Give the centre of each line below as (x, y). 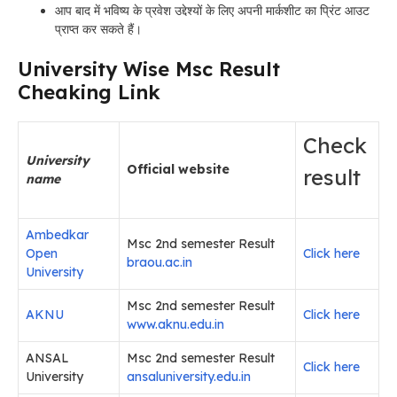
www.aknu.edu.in (175, 325)
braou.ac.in (160, 263)
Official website (178, 170)
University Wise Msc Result (149, 70)
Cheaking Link (89, 93)
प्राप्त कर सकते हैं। (98, 30)
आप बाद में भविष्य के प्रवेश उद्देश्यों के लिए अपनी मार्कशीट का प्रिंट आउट (212, 11)
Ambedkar (57, 235)
